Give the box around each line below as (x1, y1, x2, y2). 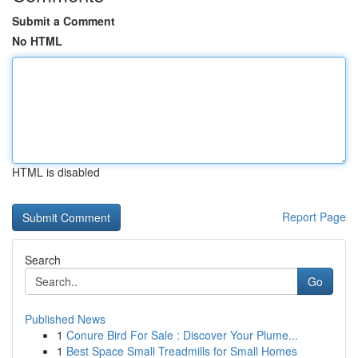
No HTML (12, 33, 62, 49)
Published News (25, 311, 105, 327)
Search (25, 252, 61, 268)
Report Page (282, 209, 346, 225)
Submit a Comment (12, 13, 115, 29)
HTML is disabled (12, 164, 100, 180)
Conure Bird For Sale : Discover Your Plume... (66, 327, 298, 343)
